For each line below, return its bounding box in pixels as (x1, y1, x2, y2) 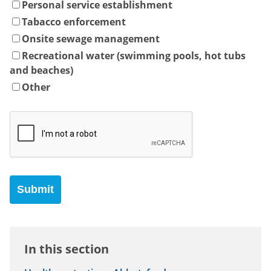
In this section (24, 241, 109, 258)
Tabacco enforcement (22, 15, 126, 29)
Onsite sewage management (22, 32, 160, 46)
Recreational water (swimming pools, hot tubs (22, 49, 246, 63)
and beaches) (10, 64, 73, 77)
